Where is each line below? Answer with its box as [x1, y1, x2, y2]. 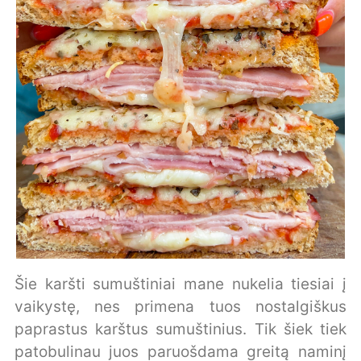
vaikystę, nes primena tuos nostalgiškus [15, 297, 346, 317]
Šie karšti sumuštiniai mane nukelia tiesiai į [15, 275, 346, 294]
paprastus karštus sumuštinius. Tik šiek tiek [15, 320, 346, 339]
